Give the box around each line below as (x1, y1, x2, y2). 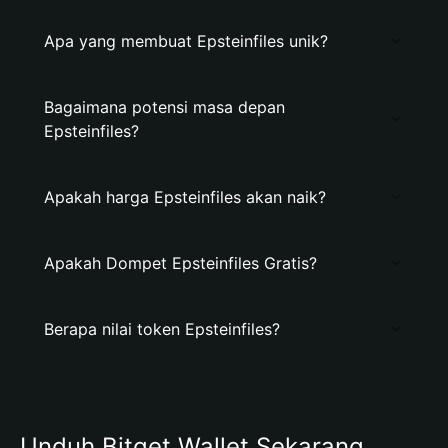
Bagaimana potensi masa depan (44, 97, 285, 117)
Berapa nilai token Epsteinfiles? (44, 319, 280, 339)
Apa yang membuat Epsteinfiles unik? (44, 31, 328, 51)
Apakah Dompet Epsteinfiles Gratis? (44, 253, 317, 273)
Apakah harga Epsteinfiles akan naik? (44, 187, 326, 207)
